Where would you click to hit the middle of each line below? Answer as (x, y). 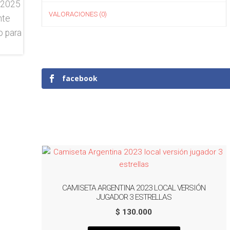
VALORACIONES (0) (78, 14)
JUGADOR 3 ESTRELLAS (134, 197)
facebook (80, 78)
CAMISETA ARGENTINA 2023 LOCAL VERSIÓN (134, 188)
